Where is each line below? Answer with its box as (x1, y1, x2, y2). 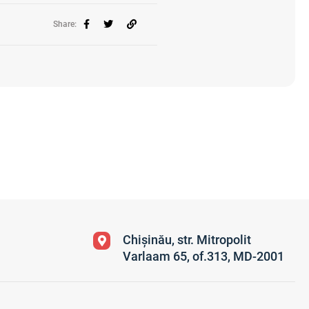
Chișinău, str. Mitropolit (123, 232, 252, 247)
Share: (53, 19, 77, 30)
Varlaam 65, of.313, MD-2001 (123, 249, 285, 263)
